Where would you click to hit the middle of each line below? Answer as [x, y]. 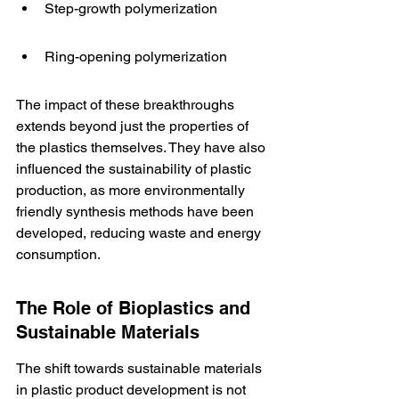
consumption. [58, 254]
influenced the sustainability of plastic [135, 169]
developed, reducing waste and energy [140, 233]
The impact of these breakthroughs [127, 105]
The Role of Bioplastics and [136, 308]
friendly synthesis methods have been [137, 212]
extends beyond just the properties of [134, 126]
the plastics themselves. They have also [142, 147]
